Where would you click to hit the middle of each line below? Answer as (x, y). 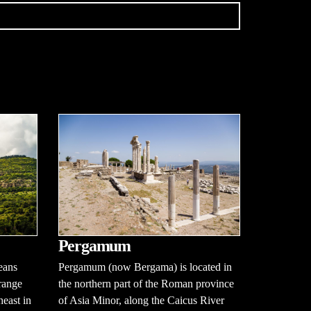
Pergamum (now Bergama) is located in (145, 267)
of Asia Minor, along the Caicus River (141, 300)
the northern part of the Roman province (146, 283)
